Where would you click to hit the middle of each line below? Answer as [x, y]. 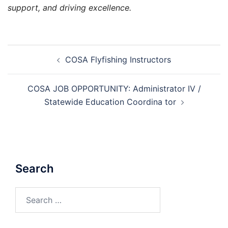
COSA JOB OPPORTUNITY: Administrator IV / [114, 88]
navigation [38, 65]
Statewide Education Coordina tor [110, 102]
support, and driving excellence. [69, 7]
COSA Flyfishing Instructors [118, 59]
